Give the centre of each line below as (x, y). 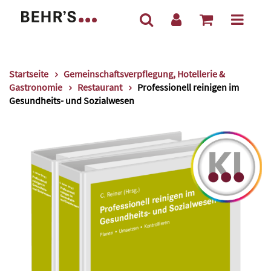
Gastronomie (36, 87)
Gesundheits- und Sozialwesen (72, 100)
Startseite (29, 74)
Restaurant (100, 87)
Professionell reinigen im (188, 87)
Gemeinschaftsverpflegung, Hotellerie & (144, 74)
